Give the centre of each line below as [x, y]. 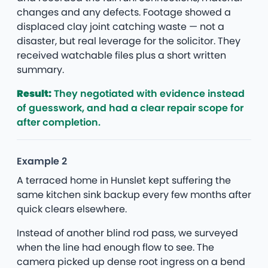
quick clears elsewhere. [72, 209]
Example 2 [42, 161]
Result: [34, 93]
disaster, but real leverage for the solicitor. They [129, 41]
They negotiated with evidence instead [148, 93]
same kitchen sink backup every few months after [134, 194]
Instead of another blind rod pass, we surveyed [127, 233]
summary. [40, 69]
